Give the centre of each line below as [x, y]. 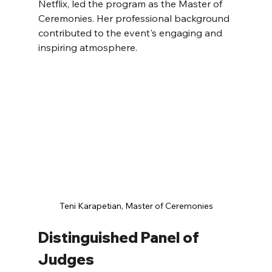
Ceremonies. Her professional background [135, 19]
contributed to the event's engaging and [131, 33]
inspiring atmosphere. [87, 48]
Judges [66, 260]
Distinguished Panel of [120, 238]
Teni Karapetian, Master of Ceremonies [136, 206]
